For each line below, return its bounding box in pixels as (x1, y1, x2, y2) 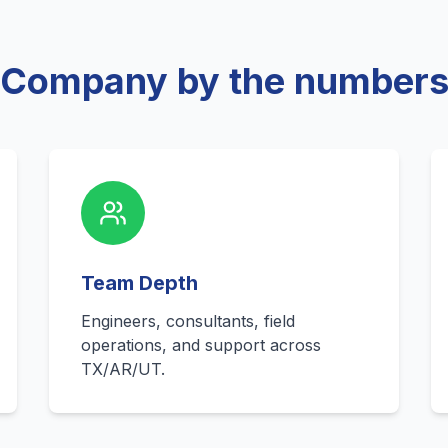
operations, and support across (81, 335, 322, 355)
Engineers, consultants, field (81, 311, 296, 331)
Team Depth (81, 271, 199, 295)
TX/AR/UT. (81, 359, 166, 379)
